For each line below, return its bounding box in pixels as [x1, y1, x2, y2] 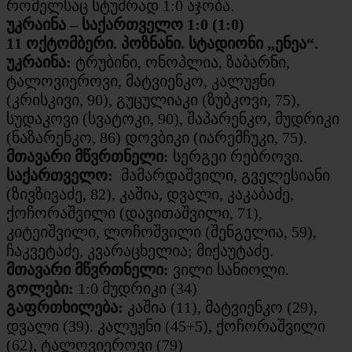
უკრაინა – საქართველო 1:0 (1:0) [6, 15, 244, 33]
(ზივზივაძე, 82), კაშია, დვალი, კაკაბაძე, [6, 185, 294, 203]
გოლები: [6, 279, 78, 297]
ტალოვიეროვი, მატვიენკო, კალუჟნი [6, 71, 275, 90]
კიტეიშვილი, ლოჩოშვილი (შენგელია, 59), [6, 222, 317, 240]
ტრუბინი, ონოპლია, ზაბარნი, [71, 53, 290, 71]
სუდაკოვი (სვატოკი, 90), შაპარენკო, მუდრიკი [6, 109, 339, 127]
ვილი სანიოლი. [169, 260, 289, 278]
